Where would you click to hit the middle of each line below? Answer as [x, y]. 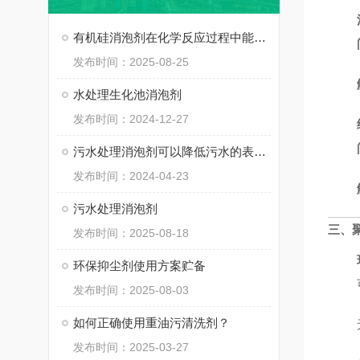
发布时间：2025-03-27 [131, 347]
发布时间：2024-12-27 [131, 119]
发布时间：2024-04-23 [131, 176]
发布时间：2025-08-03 [131, 290]
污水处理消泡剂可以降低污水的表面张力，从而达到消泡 [260, 151]
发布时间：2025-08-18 [131, 233]
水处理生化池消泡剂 [127, 94]
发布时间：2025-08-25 [131, 62]
